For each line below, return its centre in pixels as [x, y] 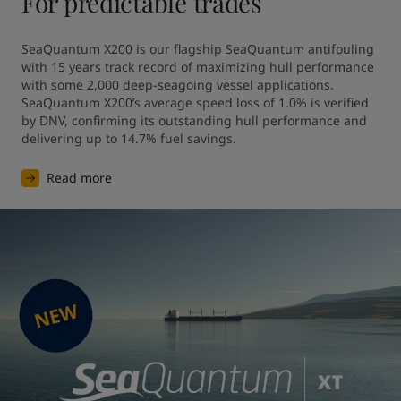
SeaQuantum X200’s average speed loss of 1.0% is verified [195, 102]
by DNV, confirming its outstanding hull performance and [194, 120]
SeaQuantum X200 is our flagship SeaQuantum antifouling [198, 49]
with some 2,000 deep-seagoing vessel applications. [178, 85]
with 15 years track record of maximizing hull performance [198, 67]
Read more [79, 178]
